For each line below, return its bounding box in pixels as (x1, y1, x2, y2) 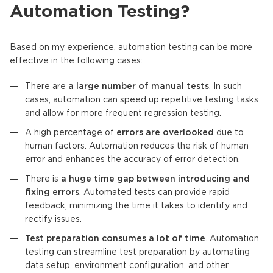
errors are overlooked (116, 129, 216, 136)
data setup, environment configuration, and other (25, 261, 229, 269)
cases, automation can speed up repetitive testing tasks (25, 96, 258, 104)
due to (216, 129, 244, 136)
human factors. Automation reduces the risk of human (25, 142, 249, 150)
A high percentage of (25, 129, 116, 136)
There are (25, 82, 68, 90)
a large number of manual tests (68, 82, 209, 90)
